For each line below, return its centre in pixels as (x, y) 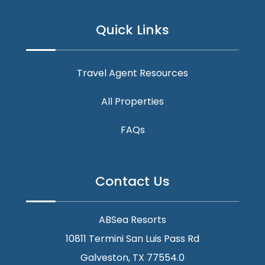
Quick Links (132, 30)
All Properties (132, 102)
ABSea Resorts (132, 220)
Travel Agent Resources (132, 73)
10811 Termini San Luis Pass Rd (132, 239)
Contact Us (132, 182)
